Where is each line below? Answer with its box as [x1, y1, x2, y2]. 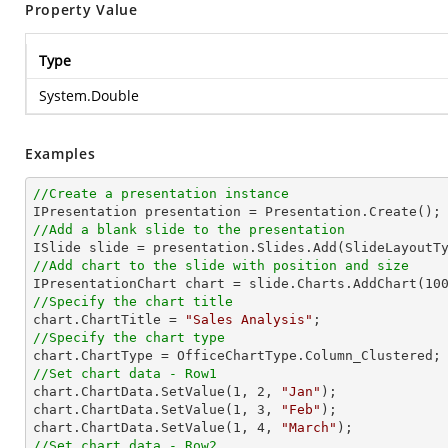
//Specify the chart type [33, 330, 225, 345]
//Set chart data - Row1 [33, 366, 217, 381]
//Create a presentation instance [33, 186, 289, 201]
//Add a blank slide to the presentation [33, 222, 345, 237]
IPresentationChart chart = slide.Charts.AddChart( [33, 276, 425, 291]
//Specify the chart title [33, 294, 233, 309]
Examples [25, 144, 96, 163]
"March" [281, 420, 337, 435]
